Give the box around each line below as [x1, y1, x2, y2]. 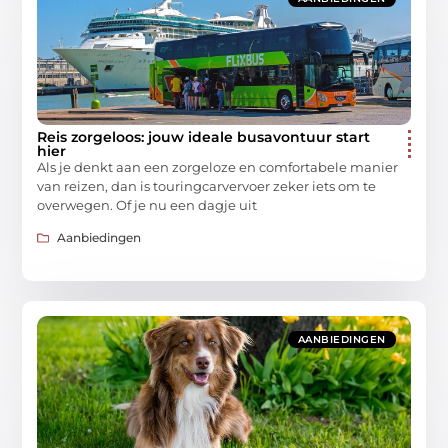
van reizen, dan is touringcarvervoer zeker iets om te [37, 177, 377, 194]
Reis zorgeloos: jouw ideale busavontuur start [37, 127, 371, 146]
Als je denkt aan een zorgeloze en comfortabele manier [37, 158, 399, 175]
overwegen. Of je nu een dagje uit [37, 196, 258, 213]
